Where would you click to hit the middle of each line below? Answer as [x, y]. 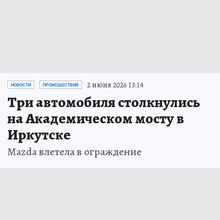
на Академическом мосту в [96, 118]
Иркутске [39, 134]
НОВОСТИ [21, 85]
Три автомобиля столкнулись [104, 102]
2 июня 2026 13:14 [115, 85]
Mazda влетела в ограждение [74, 151]
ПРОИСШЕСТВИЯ [61, 85]
